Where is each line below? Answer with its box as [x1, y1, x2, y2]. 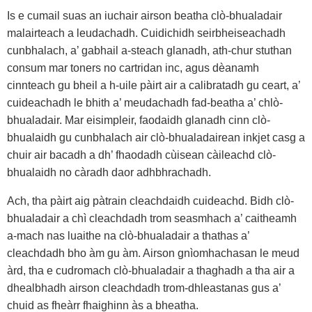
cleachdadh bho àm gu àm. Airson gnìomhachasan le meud [7, 247, 299, 259]
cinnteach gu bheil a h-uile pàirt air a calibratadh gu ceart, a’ [7, 79, 300, 91]
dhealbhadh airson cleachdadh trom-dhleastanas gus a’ [7, 282, 281, 294]
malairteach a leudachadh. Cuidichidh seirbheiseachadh [7, 27, 286, 39]
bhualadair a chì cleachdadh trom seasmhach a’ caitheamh [7, 212, 297, 224]
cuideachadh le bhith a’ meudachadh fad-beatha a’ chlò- [7, 97, 283, 109]
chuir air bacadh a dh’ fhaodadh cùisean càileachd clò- [7, 149, 276, 161]
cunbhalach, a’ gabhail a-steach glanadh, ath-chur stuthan [7, 45, 292, 56]
